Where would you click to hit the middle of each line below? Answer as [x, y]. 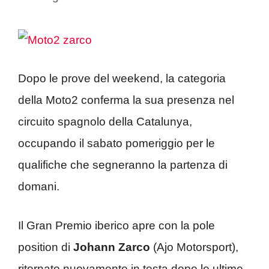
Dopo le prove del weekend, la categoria [122, 78]
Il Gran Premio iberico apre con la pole [116, 225]
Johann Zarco [112, 247]
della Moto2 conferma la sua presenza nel [126, 100]
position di [46, 247]
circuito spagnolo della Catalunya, [105, 122]
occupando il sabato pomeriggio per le [116, 143]
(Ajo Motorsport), [194, 247]
